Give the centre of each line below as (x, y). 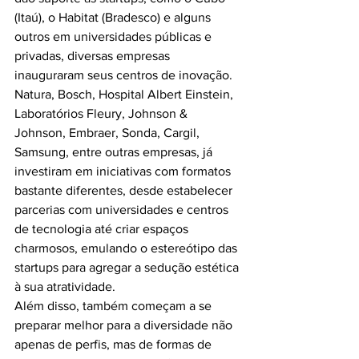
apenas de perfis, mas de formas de (115, 344)
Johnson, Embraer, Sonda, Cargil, (109, 132)
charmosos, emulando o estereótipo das (127, 248)
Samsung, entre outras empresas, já (115, 151)
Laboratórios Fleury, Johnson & (103, 113)
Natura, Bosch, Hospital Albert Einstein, (125, 94)
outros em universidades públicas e (115, 36)
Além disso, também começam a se (115, 305)
